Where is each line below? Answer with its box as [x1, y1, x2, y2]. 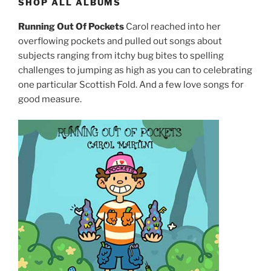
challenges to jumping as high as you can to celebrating [18, 64, 252, 76]
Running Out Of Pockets [18, 21, 124, 32]
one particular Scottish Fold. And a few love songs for [18, 79, 244, 90]
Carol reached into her [124, 21, 221, 32]
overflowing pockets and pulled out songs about [18, 35, 222, 47]
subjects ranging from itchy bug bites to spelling [18, 50, 224, 61]
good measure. [18, 93, 82, 105]
